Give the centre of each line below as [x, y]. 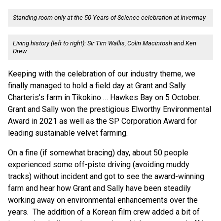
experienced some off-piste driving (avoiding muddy [99, 165]
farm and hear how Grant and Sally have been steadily [99, 188]
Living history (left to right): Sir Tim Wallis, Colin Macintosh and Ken [105, 43]
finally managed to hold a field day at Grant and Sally [97, 86]
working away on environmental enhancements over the [103, 200]
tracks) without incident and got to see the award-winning [106, 176]
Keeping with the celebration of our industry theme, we [102, 74]
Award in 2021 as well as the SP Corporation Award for [102, 121]
